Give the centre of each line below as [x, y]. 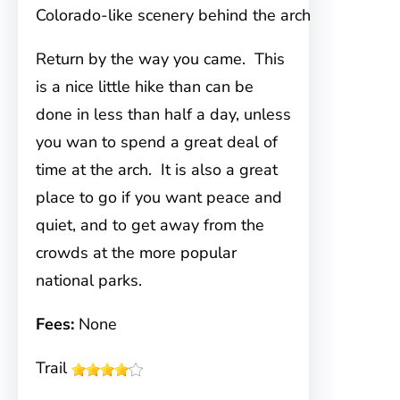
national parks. [89, 280]
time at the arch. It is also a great [157, 170]
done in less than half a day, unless [163, 114]
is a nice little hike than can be [145, 87]
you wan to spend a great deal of [157, 142]
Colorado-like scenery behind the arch [173, 15]
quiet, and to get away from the [150, 225]
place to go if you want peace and [159, 197]
